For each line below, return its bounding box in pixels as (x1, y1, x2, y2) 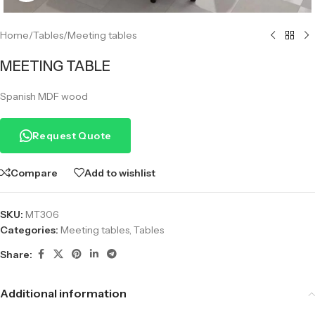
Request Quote (32, 129, 112, 142)
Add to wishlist (84, 166, 155, 179)
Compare (11, 166, 58, 179)
